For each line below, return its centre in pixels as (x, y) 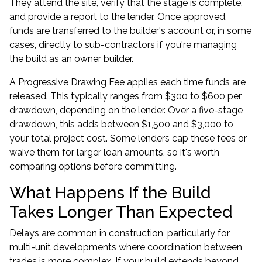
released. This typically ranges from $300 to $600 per (125, 96)
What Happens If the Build (110, 193)
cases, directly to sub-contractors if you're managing (123, 45)
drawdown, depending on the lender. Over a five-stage (126, 110)
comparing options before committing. (93, 166)
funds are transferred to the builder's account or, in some (130, 31)
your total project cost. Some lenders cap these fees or (128, 138)
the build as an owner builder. (71, 59)
